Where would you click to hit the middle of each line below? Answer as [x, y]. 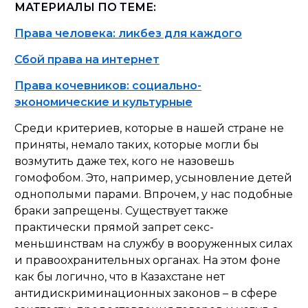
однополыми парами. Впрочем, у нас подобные [154, 194]
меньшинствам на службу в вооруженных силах [153, 244]
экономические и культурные [103, 102]
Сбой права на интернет [87, 59]
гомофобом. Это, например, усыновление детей [153, 178]
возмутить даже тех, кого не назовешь [124, 161]
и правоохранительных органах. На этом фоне [147, 260]
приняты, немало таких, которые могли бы [137, 145]
